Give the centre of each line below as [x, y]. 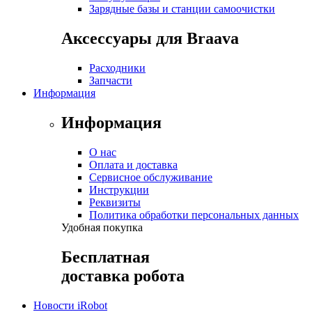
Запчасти [111, 80]
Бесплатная [106, 257]
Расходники [117, 68]
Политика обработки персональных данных [194, 214]
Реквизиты [115, 202]
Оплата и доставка [133, 164]
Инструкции [119, 189]
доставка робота [123, 275]
